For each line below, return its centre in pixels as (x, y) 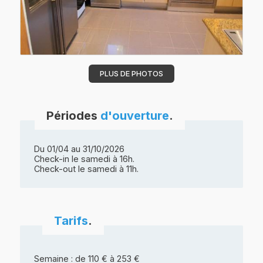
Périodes (74, 116)
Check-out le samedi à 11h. (87, 169)
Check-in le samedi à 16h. (85, 159)
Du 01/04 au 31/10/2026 (80, 149)
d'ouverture (135, 116)
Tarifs (71, 221)
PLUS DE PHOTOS (131, 74)
